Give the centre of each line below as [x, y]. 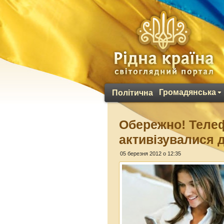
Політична [132, 93]
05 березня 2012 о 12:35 [151, 153]
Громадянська [187, 92]
